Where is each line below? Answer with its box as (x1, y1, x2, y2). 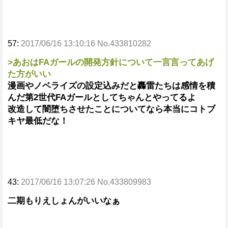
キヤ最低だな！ (8, 116, 68, 126)
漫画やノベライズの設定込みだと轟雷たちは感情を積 (8, 81, 215, 91)
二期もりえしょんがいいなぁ (8, 196, 120, 206)
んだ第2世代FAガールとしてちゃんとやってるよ (8, 93, 196, 102)
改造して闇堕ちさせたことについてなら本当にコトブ (8, 104, 215, 114)
